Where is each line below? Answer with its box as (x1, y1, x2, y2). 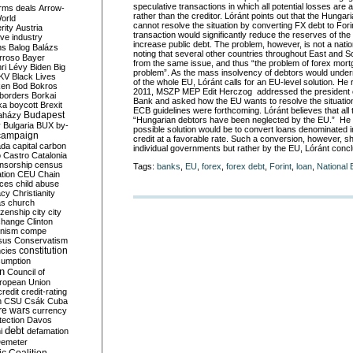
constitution (19, 245, 68, 256)
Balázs (32, 43, 58, 52)
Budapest (24, 110, 65, 120)
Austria (16, 23, 43, 32)
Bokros (30, 81, 58, 91)
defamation (27, 326, 69, 336)
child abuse (16, 179, 59, 188)
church (8, 198, 35, 207)
